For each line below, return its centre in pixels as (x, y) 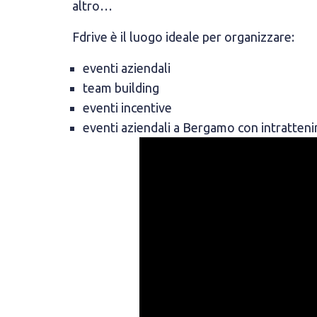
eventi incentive (127, 108)
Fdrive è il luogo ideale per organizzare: (183, 37)
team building (121, 88)
